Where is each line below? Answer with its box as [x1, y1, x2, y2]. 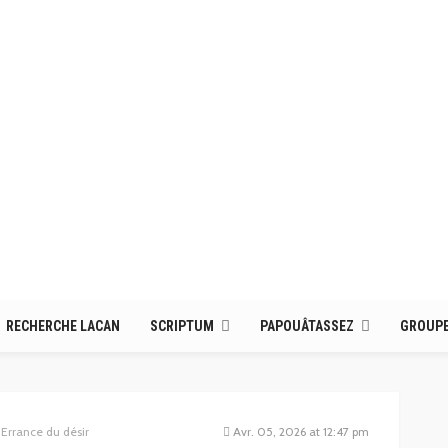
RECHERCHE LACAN [6, 318, 120, 334]
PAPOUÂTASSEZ [260, 318, 354, 334]
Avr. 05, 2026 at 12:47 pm [233, 424, 369, 439]
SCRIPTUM [150, 318, 214, 334]
